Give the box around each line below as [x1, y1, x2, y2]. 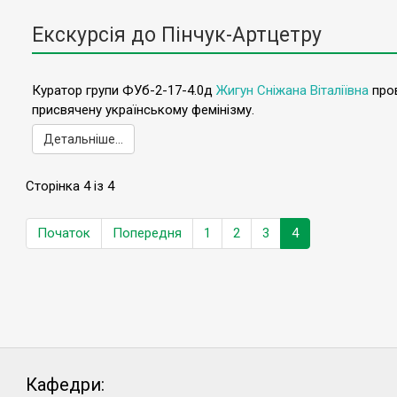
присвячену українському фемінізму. [32, 102, 254, 119]
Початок [37, 225, 90, 242]
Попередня [113, 225, 182, 242]
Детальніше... [43, 132, 123, 147]
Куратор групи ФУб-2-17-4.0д [32, 82, 216, 99]
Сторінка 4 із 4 [26, 178, 114, 195]
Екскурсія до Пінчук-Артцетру [32, 23, 322, 48]
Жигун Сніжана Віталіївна [216, 82, 369, 99]
